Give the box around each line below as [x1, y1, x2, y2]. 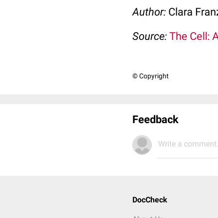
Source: [132, 30, 169, 42]
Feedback [132, 113, 179, 126]
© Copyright [132, 72, 169, 80]
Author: [132, 6, 168, 18]
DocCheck [132, 195, 167, 204]
